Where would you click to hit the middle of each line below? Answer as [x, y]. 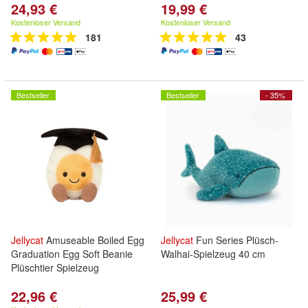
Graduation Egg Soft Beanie [72, 254]
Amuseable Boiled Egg [94, 240]
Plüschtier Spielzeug [55, 267]
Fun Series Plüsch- [236, 240]
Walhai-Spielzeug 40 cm [213, 254]
